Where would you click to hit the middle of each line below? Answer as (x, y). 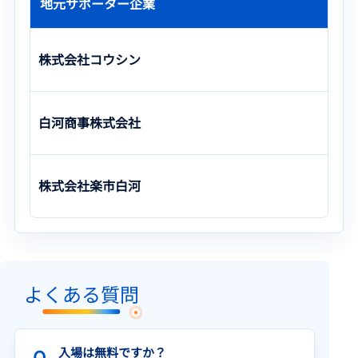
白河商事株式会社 (89, 123)
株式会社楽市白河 (89, 186)
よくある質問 (82, 294)
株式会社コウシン (89, 60)
